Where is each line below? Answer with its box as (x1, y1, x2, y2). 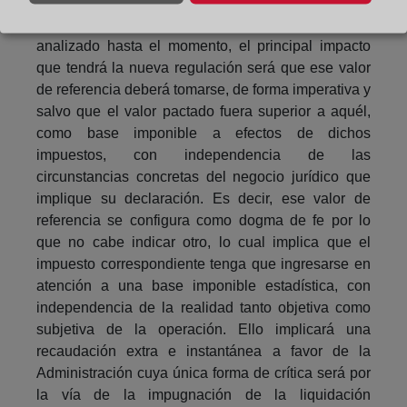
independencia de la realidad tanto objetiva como (36, 299, 371, 315)
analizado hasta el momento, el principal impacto (36, 37, 371, 54)
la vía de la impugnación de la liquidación (36, 386, 371, 402)
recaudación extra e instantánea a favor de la (36, 342, 371, 359)
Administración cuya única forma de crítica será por (36, 364, 371, 381)
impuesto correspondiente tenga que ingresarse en (36, 255, 371, 272)
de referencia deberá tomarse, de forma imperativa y (36, 81, 371, 97)
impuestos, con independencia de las (36, 146, 371, 163)
